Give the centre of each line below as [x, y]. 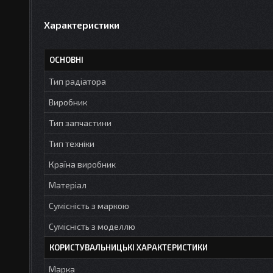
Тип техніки [72, 143]
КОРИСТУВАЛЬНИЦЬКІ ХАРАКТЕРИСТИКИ [129, 247]
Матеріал [68, 185]
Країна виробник [82, 164]
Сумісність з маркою [89, 205]
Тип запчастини [80, 122]
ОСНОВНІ [66, 59]
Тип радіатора [77, 81]
